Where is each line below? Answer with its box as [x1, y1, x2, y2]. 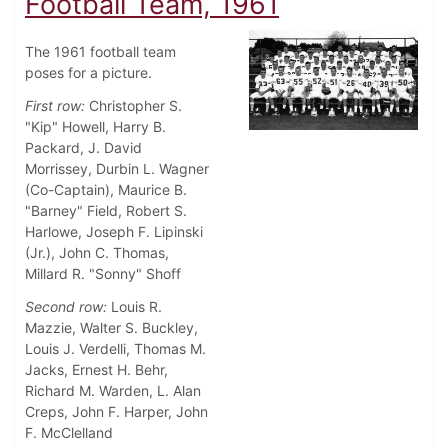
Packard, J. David [25, 139, 142, 157]
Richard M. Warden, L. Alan [25, 382, 201, 400]
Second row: [25, 298, 107, 316]
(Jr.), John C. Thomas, [25, 244, 169, 262]
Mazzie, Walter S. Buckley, [25, 319, 198, 337]
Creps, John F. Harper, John [25, 403, 208, 421]
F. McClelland [25, 424, 113, 442]
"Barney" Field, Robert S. [25, 202, 187, 220]
